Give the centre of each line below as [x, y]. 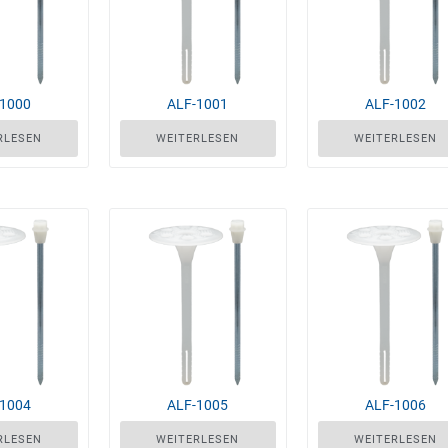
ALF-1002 [395, 103]
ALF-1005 [198, 405]
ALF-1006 [395, 405]
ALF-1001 [198, 103]
